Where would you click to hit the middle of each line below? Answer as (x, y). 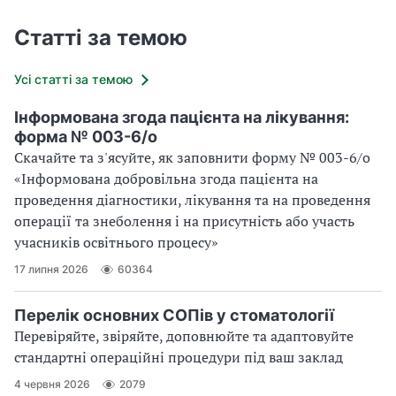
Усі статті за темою (73, 79)
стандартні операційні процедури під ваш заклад (179, 357)
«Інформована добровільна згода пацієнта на (166, 178)
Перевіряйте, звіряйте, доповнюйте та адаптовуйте (184, 335)
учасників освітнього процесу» (116, 242)
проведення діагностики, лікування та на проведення (192, 199)
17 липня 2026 (51, 270)
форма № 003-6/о (86, 136)
